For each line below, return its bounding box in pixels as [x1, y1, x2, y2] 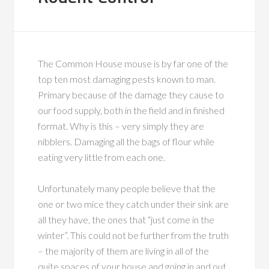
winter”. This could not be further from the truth [38, 229, 229, 241]
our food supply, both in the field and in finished [38, 104, 225, 116]
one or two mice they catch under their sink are [38, 198, 229, 210]
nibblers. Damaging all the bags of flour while [38, 136, 215, 147]
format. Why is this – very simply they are [38, 120, 205, 131]
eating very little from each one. [38, 151, 166, 163]
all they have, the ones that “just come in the [38, 214, 215, 225]
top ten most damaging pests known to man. [38, 73, 216, 85]
